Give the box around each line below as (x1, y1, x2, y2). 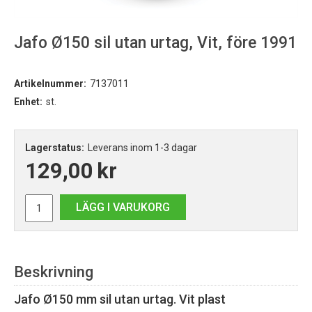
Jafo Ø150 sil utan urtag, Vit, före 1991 (14, 33, 297, 53)
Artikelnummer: (14, 78, 86, 90)
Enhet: (14, 96, 42, 108)
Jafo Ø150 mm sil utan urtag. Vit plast (14, 292, 226, 307)
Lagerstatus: (25, 142, 84, 154)
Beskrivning (14, 263, 93, 281)
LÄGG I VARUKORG (76, 201, 170, 214)
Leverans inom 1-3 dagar (88, 142, 197, 154)
